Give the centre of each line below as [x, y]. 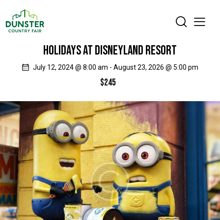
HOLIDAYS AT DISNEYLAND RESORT [110, 51]
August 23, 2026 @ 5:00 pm [156, 67]
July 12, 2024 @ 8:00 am [70, 67]
